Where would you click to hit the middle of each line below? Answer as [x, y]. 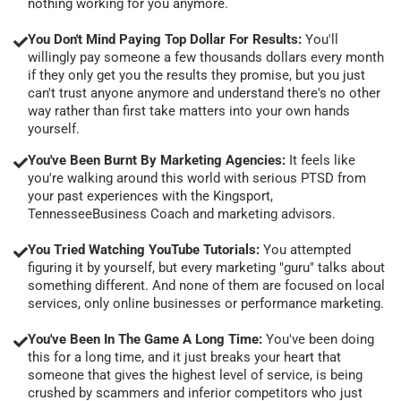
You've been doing [320, 339]
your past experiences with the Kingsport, [150, 196]
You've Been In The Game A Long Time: [147, 339]
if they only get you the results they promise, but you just [196, 75]
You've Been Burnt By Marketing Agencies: [158, 160]
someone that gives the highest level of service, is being [195, 375]
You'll [322, 39]
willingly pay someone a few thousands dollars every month [206, 57]
